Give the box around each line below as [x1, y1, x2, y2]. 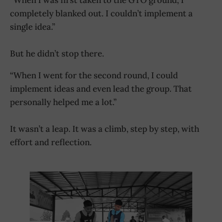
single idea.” [10, 21, 55, 32]
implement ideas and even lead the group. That [10, 83, 192, 94]
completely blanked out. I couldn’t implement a [10, 7, 193, 19]
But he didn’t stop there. [10, 48, 104, 59]
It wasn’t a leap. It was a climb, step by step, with [10, 123, 199, 134]
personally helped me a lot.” [10, 96, 116, 108]
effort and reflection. [10, 136, 92, 148]
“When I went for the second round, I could [10, 69, 178, 81]
